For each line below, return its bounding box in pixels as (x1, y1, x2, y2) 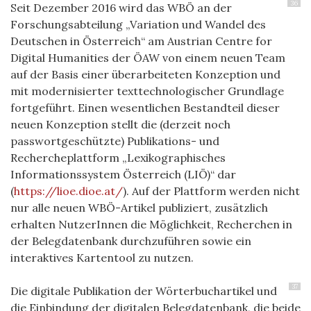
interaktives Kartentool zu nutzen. (10, 250, 194, 264)
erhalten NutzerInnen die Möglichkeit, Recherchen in (10, 217, 292, 231)
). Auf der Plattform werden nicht (123, 183, 300, 198)
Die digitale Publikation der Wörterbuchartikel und (10, 283, 277, 298)
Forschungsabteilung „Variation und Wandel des (10, 17, 266, 31)
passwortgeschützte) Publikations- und (10, 133, 219, 148)
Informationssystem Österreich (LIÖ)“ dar (10, 167, 236, 181)
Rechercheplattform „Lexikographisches (10, 150, 226, 165)
